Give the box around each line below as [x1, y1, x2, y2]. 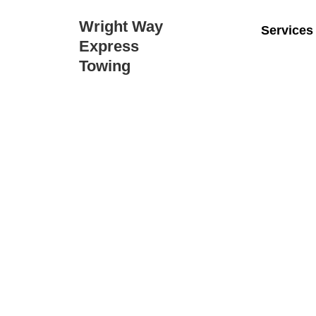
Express [79, 37, 139, 55]
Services [260, 23, 313, 37]
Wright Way [79, 18, 163, 35]
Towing [79, 57, 130, 75]
